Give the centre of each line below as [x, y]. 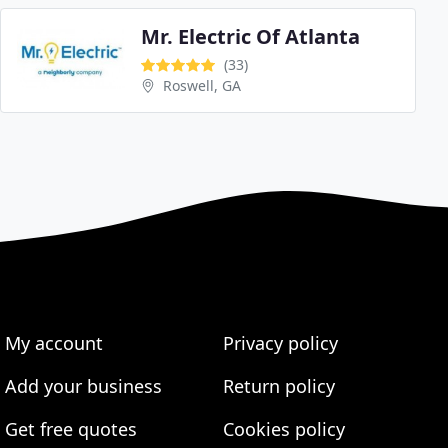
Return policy [278, 386]
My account [54, 343]
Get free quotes [71, 429]
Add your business [84, 386]
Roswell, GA [202, 86]
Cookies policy [283, 429]
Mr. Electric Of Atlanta [250, 37]
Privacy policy [280, 343]
